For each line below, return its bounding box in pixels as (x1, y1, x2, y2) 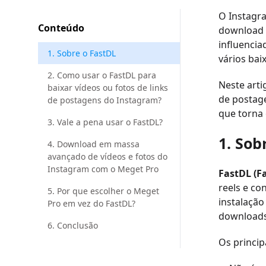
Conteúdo (38, 21, 84, 35)
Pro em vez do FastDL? (47, 198, 135, 210)
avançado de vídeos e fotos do (47, 151, 167, 163)
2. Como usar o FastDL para (47, 69, 156, 81)
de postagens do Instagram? (47, 94, 161, 106)
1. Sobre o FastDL (47, 47, 116, 59)
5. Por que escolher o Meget (47, 185, 159, 197)
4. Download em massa (47, 138, 140, 150)
